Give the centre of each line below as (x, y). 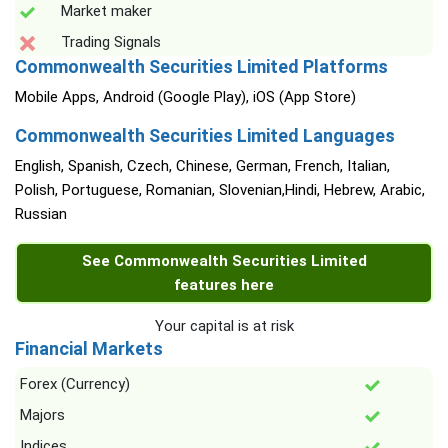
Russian (41, 214)
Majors (42, 415)
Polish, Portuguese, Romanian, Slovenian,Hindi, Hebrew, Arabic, (220, 190)
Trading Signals (111, 42)
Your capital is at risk (224, 326)
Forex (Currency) (75, 384)
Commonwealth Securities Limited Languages (205, 136)
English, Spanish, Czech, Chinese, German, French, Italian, (202, 166)
